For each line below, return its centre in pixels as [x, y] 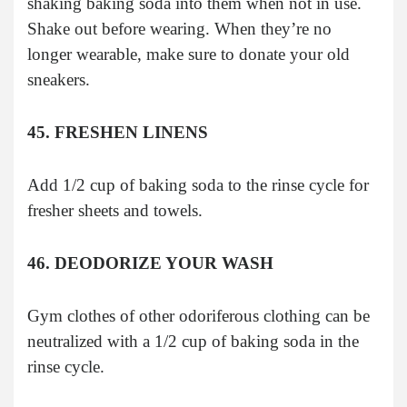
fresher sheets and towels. [115, 210]
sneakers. [59, 79]
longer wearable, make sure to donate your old [189, 54]
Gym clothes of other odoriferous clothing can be [199, 315]
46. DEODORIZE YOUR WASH [150, 263]
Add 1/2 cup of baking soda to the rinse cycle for [198, 184]
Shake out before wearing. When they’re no [179, 28]
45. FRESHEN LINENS [118, 132]
